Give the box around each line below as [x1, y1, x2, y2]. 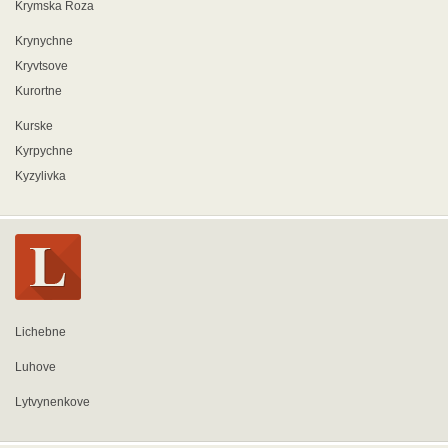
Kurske [15, 119, 53, 133]
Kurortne [15, 84, 62, 98]
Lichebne [15, 325, 66, 339]
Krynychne [15, 34, 73, 48]
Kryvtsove [15, 59, 68, 73]
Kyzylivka [15, 169, 66, 183]
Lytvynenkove [15, 395, 90, 409]
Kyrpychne [15, 144, 73, 158]
